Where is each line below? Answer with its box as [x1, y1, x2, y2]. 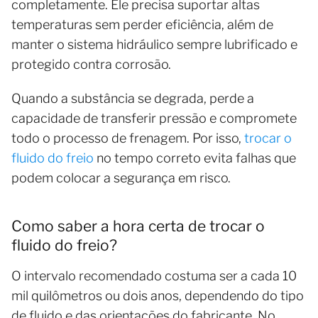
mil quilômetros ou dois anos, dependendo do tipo [11, 287, 304, 303]
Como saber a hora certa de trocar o [11, 216, 265, 235]
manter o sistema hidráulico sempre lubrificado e [11, 36, 297, 52]
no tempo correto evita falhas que [94, 150, 296, 165]
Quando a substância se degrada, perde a [11, 90, 254, 106]
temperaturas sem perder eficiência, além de [11, 16, 273, 32]
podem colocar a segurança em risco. [11, 170, 231, 185]
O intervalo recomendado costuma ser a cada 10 [11, 268, 297, 283]
